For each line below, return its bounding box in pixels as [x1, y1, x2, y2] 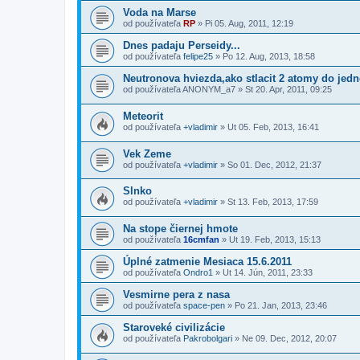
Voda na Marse [123, 6, 196, 19]
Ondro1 [183, 267, 213, 277]
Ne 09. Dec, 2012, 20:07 [242, 333, 337, 343]
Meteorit [123, 109, 163, 122]
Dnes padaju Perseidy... [123, 39, 240, 52]
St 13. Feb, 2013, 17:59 [227, 197, 318, 207]
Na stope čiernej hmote [123, 222, 238, 235]
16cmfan [183, 234, 219, 244]
